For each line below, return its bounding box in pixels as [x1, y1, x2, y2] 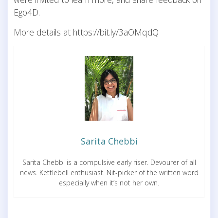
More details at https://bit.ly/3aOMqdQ [14, 26, 159, 38]
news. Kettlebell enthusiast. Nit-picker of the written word [19, 168, 199, 178]
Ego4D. [14, 6, 40, 18]
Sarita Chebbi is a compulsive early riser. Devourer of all [22, 158, 196, 167]
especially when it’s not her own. [59, 178, 159, 188]
